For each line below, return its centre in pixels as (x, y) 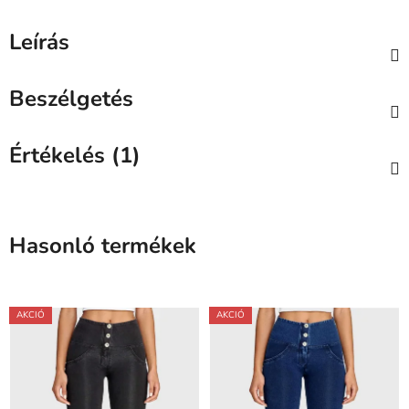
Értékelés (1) (75, 156)
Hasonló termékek (103, 246)
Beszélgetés (71, 99)
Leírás (39, 42)
